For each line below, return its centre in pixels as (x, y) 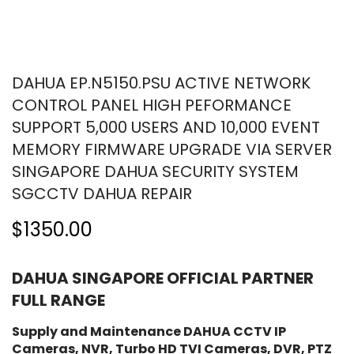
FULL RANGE (58, 300)
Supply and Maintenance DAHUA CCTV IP (149, 331)
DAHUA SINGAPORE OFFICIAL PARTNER (163, 278)
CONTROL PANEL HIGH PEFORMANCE (152, 105)
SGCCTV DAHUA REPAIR (102, 193)
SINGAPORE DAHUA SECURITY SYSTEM (155, 171)
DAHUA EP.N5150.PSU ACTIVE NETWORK (161, 83)
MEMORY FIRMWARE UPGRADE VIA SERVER (172, 149)
